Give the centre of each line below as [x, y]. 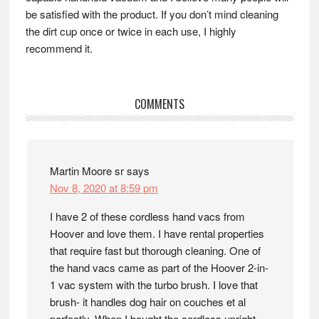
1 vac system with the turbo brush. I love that [153, 284]
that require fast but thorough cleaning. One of [155, 250]
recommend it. [59, 48]
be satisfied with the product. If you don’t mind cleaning [152, 14]
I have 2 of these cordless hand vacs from [147, 216]
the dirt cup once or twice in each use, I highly [131, 31]
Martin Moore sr [87, 171]
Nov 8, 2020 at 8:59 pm [104, 188]
